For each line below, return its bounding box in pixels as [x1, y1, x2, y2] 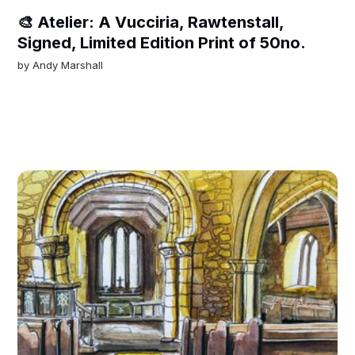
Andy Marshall [32, 58, 104, 71]
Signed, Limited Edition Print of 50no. [17, 32, 307, 52]
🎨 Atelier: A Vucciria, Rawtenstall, [17, 12, 284, 32]
